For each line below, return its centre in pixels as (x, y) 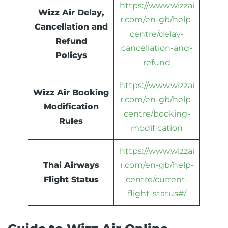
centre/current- (157, 180)
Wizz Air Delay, (71, 13)
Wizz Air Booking (71, 93)
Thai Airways (71, 165)
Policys (71, 55)
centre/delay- (157, 34)
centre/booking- (157, 114)
